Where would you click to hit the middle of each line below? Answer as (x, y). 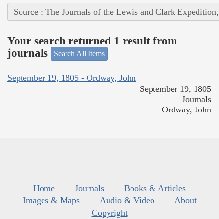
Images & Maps (51, 200)
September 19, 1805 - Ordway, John (72, 77)
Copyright (109, 212)
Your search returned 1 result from (92, 41)
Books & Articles (155, 188)
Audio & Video (127, 200)
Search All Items (79, 54)
